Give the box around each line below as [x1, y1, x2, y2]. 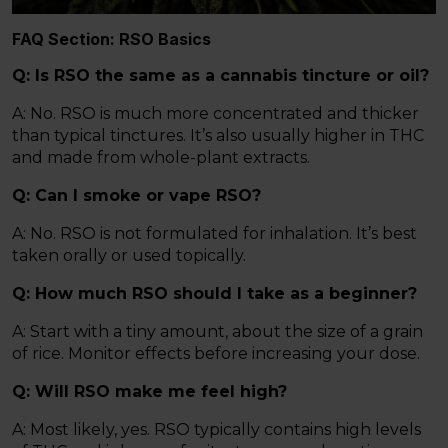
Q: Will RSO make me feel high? [12, 381, 287, 401]
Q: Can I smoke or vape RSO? [12, 185, 261, 205]
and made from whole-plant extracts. [12, 147, 310, 167]
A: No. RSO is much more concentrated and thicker [12, 103, 419, 123]
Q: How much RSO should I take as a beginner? [12, 283, 417, 303]
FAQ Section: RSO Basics [12, 28, 211, 49]
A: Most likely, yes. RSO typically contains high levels [12, 419, 421, 439]
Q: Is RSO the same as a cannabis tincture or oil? [12, 65, 429, 85]
